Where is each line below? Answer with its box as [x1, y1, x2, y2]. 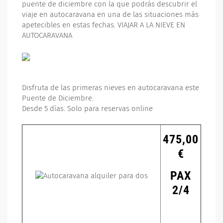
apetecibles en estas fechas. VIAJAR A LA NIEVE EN [22, 20, 185, 29]
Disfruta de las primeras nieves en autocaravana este [22, 83, 199, 92]
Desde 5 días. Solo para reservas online [22, 104, 153, 113]
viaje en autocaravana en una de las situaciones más [22, 10, 199, 19]
